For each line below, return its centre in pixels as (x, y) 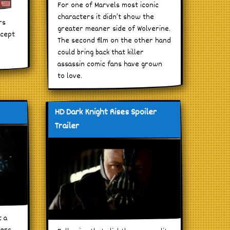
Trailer (67, 126)
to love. (70, 76)
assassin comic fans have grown (110, 64)
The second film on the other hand (114, 41)
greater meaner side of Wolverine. (114, 29)
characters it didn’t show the (106, 17)
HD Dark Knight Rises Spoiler (106, 112)
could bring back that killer (101, 52)
